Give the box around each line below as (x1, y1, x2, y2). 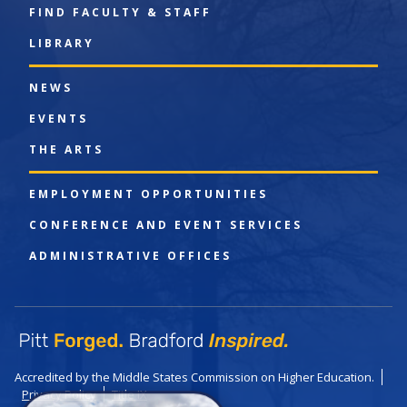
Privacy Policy (22, 386, 96, 402)
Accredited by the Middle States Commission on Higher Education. (15, 369, 374, 385)
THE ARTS (29, 142, 104, 157)
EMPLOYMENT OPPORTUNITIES (29, 186, 268, 202)
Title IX (112, 386, 147, 402)
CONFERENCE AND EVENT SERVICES (29, 217, 303, 233)
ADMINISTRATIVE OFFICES (29, 248, 232, 263)
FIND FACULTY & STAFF (29, 5, 212, 20)
